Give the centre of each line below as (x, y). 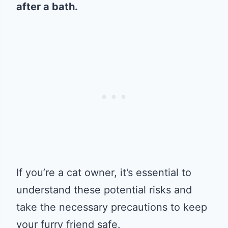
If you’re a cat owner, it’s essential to (104, 173)
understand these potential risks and (104, 190)
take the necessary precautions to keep (112, 207)
